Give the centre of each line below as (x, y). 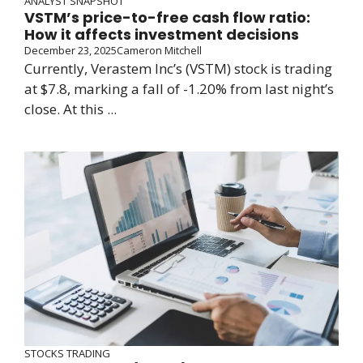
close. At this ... (70, 109)
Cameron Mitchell (159, 51)
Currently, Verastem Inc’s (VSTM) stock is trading (178, 69)
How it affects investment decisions (162, 35)
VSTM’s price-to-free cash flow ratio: (167, 18)
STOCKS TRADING (67, 354)
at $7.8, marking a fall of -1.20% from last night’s (179, 89)
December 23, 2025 (70, 51)
